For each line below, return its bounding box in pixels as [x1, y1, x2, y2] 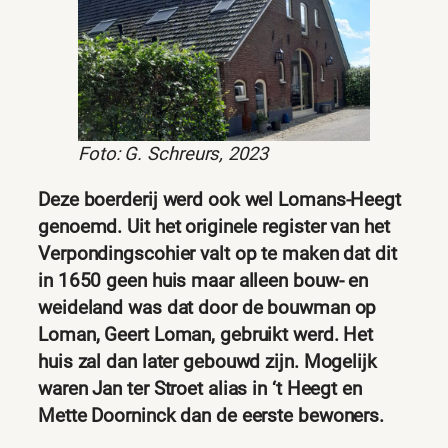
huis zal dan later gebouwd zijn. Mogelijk [38, 350, 377, 373]
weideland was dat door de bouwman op [38, 296, 377, 319]
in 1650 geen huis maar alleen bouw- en [38, 269, 369, 292]
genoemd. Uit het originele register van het [38, 215, 390, 238]
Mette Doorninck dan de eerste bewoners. [38, 404, 385, 427]
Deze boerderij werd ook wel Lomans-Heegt [38, 188, 401, 211]
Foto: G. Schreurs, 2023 [78, 143, 268, 166]
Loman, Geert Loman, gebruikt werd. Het [38, 323, 374, 346]
